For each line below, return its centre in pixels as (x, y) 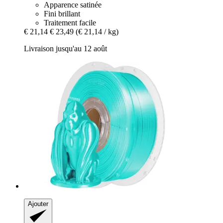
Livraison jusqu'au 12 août (65, 49)
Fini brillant (62, 14)
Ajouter (38, 204)
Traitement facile (70, 23)
